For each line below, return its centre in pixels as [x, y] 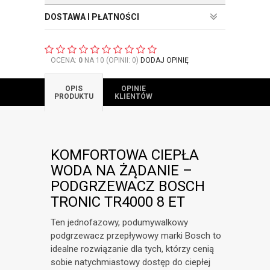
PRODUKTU [74, 97]
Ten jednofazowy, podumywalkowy [119, 223]
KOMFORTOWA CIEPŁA [125, 155]
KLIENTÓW [133, 97]
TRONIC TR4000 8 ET [118, 202]
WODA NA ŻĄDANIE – [121, 171]
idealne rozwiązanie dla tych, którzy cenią [132, 249]
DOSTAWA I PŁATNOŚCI [92, 17]
